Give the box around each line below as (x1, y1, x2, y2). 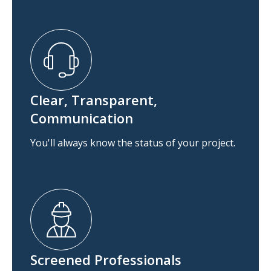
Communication (30, 109, 133, 127)
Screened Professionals (30, 250, 181, 269)
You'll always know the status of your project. (30, 136, 235, 149)
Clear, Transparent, (30, 91, 157, 109)
